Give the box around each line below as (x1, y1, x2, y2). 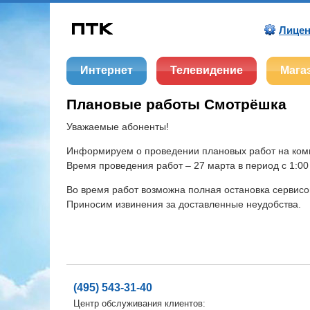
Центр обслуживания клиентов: (73, 298, 206, 309)
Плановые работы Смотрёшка (66, 96, 286, 112)
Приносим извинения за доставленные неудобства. (66, 199, 301, 210)
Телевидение (170, 64, 243, 76)
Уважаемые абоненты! (66, 121, 169, 133)
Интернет (80, 64, 133, 76)
